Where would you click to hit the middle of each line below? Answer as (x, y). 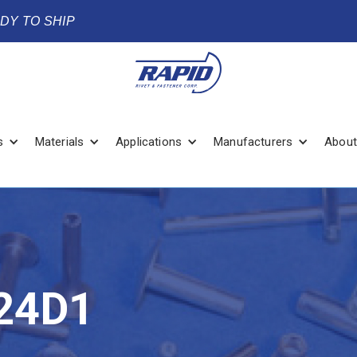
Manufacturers (253, 141)
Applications (149, 141)
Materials (59, 141)
